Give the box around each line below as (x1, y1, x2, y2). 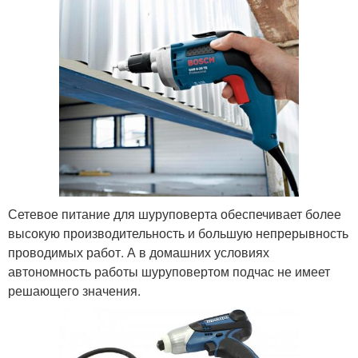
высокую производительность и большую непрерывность (8, 223, 348, 242)
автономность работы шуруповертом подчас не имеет (8, 261, 330, 280)
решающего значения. (8, 280, 141, 300)
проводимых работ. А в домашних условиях (8, 242, 269, 261)
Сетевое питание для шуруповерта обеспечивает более (8, 204, 341, 223)
